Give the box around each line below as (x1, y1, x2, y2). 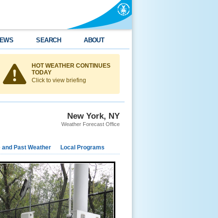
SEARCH (36, 36, 61, 44)
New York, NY (67, 110, 120, 121)
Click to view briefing (31, 76, 86, 84)
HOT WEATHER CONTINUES (31, 62, 110, 69)
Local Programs (60, 144, 105, 151)
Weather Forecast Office (61, 121, 120, 127)
